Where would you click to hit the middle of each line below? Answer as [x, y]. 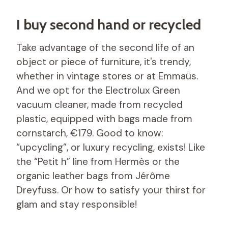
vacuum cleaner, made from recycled [99, 104]
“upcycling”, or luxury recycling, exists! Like [111, 147]
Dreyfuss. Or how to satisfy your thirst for [111, 190]
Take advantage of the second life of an [105, 47]
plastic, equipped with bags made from [104, 119]
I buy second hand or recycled [109, 24]
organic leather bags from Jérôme [93, 176]
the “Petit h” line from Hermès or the [98, 161]
